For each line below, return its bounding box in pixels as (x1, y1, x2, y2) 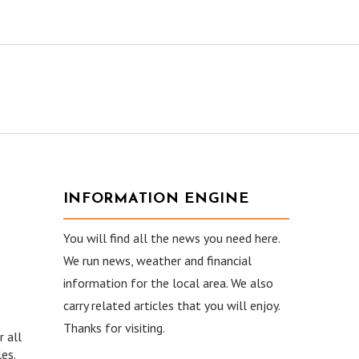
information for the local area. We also (63, 275, 273, 291)
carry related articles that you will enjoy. (63, 297, 280, 313)
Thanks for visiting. (63, 320, 165, 336)
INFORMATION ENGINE (63, 192, 249, 207)
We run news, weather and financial (63, 252, 252, 268)
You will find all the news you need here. (63, 230, 280, 246)
